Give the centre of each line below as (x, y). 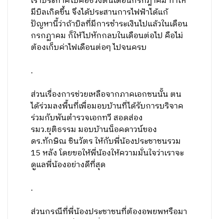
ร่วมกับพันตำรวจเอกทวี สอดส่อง (87, 118)
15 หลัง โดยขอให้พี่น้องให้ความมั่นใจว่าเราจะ (108, 153)
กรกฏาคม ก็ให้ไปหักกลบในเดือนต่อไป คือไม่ (107, 36)
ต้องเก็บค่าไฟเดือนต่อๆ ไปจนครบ (89, 48)
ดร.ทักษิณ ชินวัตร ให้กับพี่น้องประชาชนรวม (106, 142)
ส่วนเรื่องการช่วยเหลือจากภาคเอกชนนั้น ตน (106, 95)
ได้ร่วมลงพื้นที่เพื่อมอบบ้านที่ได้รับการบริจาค (107, 106)
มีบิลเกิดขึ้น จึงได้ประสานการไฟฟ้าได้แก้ (100, 12)
